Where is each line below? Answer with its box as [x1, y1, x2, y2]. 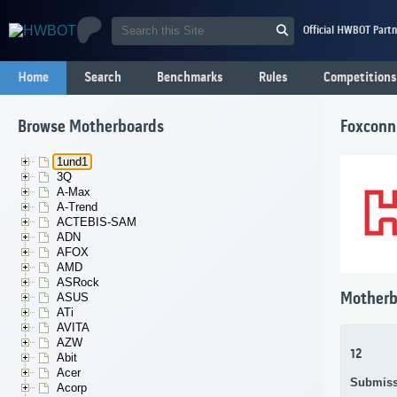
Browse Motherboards [18, 118, 164, 138]
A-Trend [57, 200, 97, 214]
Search [84, 70, 121, 86]
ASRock [57, 276, 99, 290]
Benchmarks [157, 70, 223, 86]
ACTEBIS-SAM [57, 215, 136, 230]
